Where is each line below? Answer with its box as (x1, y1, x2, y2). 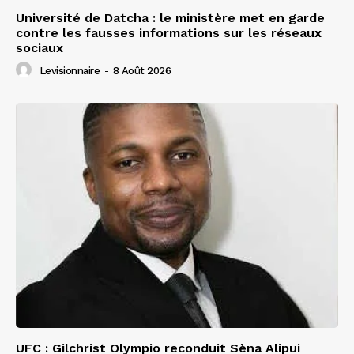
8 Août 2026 (112, 64, 171, 77)
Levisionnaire (39, 64, 100, 77)
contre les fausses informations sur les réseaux (16, 24, 322, 40)
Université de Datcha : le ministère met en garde (16, 9, 325, 25)
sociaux (16, 40, 63, 55)
